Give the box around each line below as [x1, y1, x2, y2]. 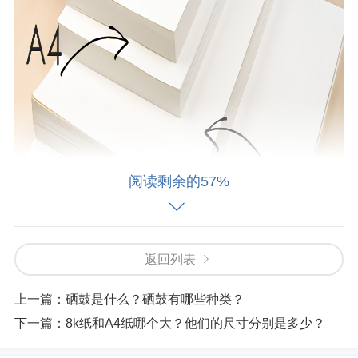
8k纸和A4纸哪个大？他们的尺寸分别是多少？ [66, 316, 325, 330]
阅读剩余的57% [129, 173, 229, 189]
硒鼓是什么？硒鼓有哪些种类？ [66, 292, 245, 306]
